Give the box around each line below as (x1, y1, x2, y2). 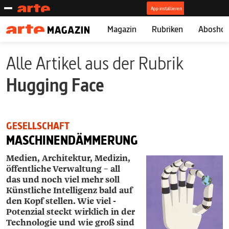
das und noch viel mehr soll (6, 174, 120, 185)
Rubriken (151, 23, 183, 35)
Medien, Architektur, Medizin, (6, 153, 130, 164)
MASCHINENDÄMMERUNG (6, 132, 138, 148)
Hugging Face (6, 73, 104, 97)
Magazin (107, 23, 136, 35)
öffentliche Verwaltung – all (6, 164, 120, 174)
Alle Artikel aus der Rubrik (6, 51, 184, 75)
